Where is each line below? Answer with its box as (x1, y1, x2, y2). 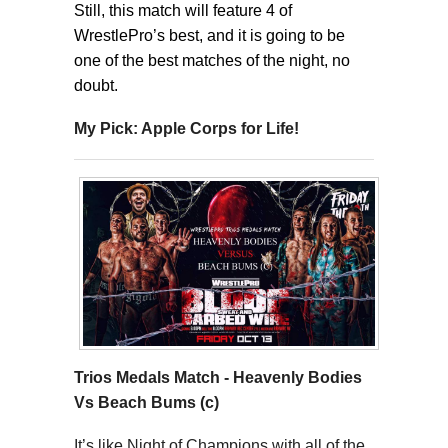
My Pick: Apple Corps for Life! (74, 119, 299, 137)
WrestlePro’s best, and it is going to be (74, 26, 345, 44)
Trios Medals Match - (74, 368, 229, 386)
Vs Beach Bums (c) (74, 393, 219, 411)
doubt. (74, 76, 126, 94)
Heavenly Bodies (233, 368, 362, 386)
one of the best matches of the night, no (74, 51, 350, 69)
